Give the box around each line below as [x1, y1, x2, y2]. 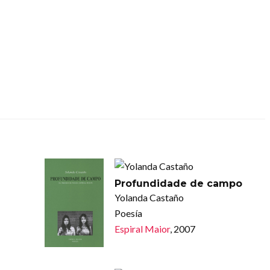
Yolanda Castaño [114, 192, 184, 204]
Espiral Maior [114, 223, 170, 235]
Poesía [114, 207, 142, 219]
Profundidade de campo [114, 178, 242, 190]
